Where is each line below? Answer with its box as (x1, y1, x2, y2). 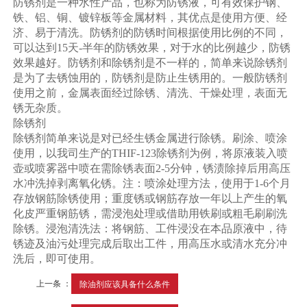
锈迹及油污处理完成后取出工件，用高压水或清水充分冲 (13, 238, 288, 250)
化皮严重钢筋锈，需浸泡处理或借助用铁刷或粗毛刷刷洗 (13, 208, 288, 220)
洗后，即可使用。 (13, 253, 101, 265)
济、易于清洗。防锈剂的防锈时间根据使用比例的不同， (13, 27, 288, 39)
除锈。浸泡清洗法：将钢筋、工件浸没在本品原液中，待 (13, 223, 288, 235)
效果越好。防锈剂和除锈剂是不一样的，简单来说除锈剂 (13, 57, 288, 69)
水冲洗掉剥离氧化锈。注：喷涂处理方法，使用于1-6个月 (13, 177, 291, 190)
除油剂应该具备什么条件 (79, 278, 171, 290)
